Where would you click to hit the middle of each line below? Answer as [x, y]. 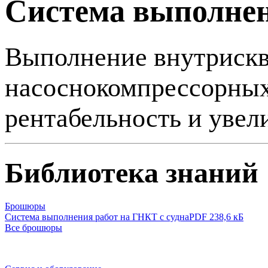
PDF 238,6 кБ [216, 217]
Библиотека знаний [132, 172]
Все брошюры [33, 227]
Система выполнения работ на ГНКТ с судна [97, 217]
